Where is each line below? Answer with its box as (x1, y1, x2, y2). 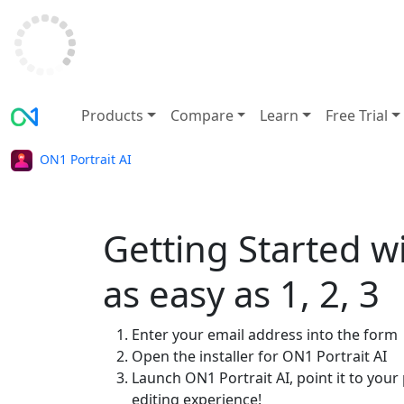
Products (81, 106, 143, 125)
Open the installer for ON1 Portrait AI (132, 346, 387, 366)
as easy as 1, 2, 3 (103, 269, 380, 318)
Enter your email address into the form (132, 325, 398, 344)
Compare (170, 106, 234, 125)
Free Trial (326, 106, 389, 125)
